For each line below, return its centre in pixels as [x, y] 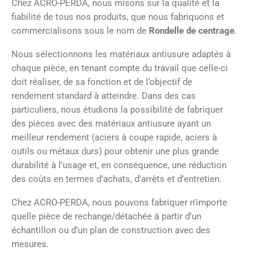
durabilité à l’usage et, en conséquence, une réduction [119, 165]
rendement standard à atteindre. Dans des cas [104, 96]
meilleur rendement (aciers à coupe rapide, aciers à [114, 138]
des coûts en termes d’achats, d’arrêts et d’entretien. [117, 179]
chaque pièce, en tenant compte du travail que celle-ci [120, 68]
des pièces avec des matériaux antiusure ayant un [111, 124]
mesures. [30, 244]
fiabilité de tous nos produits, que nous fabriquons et [118, 17]
